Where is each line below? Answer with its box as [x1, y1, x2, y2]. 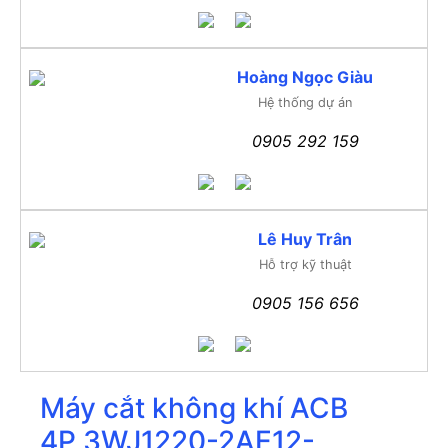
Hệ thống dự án [258, 94, 353, 110]
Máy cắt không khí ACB [40, 390, 348, 425]
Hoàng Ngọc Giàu [237, 66, 374, 87]
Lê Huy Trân [258, 228, 353, 249]
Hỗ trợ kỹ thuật [258, 256, 352, 272]
